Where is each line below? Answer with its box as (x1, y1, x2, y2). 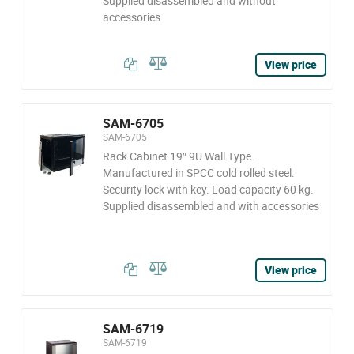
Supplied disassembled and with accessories (102, 198, 319, 213)
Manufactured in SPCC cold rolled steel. (102, 165, 295, 180)
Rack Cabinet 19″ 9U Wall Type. (102, 149, 254, 164)
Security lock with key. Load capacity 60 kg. (102, 182, 314, 197)
